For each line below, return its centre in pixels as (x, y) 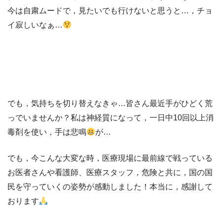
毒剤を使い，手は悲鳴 (47, 132)
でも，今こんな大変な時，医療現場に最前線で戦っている (110, 158)
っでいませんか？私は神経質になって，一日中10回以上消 (110, 118)
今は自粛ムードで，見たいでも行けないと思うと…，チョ (110, 11)
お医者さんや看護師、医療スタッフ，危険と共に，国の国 (110, 172)
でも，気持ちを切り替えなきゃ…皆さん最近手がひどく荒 (110, 103)
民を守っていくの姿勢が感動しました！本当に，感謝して (110, 187)
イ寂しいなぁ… (35, 25)
